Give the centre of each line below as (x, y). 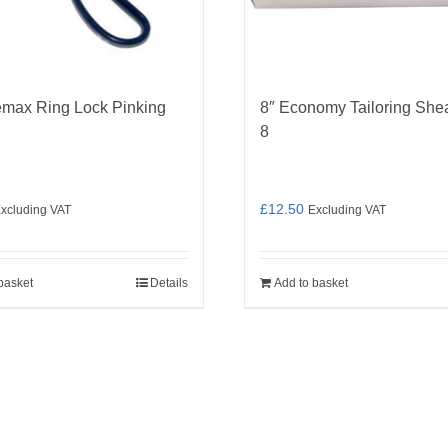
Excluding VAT (347, 209)
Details (169, 283)
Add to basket (311, 283)
